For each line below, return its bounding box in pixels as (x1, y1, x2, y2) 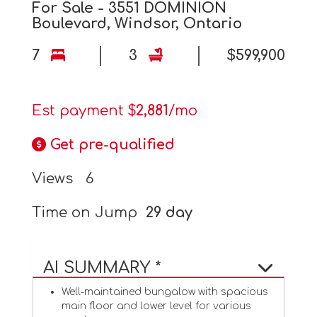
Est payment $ (31, 102, 136, 119)
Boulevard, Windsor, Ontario (31, 15, 242, 32)
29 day (145, 204, 192, 221)
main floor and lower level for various (61, 300, 251, 311)
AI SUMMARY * (42, 258, 161, 277)
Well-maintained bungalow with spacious (61, 286, 268, 297)
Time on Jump (31, 204, 146, 221)
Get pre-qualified (50, 136, 175, 153)
